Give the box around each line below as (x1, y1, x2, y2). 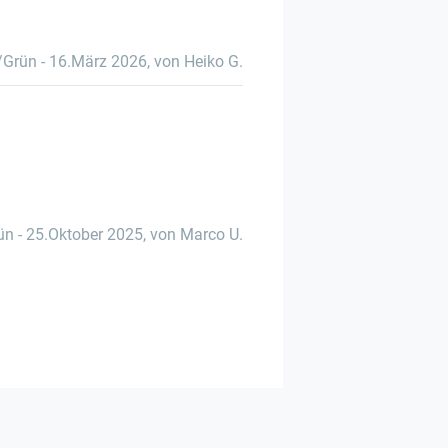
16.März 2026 (49, 52, 147, 71)
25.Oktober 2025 (26, 225, 143, 244)
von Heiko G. (154, 52, 243, 71)
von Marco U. (150, 225, 243, 244)
